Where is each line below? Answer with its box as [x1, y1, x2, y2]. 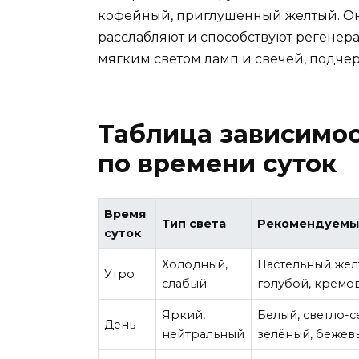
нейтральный [162, 326, 245, 341]
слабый [162, 276, 208, 291]
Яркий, [162, 307, 206, 322]
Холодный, [162, 256, 228, 272]
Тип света [162, 216, 227, 231]
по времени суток [98, 147, 337, 179]
